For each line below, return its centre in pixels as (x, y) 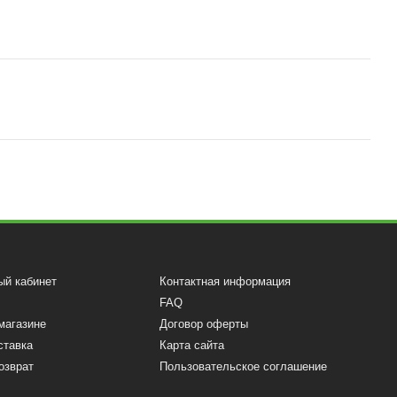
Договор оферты (204, 324)
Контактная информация (226, 281)
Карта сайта (192, 345)
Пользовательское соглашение (244, 366)
